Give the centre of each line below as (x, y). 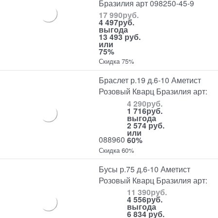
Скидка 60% (117, 150)
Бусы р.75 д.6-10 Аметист (145, 169)
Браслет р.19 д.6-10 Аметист (150, 80)
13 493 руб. (120, 37)
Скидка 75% (117, 61)
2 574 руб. (146, 125)
